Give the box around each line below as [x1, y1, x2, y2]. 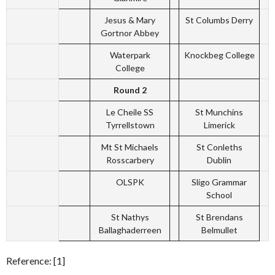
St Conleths [196, 142, 242, 153]
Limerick [203, 120, 235, 131]
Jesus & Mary [104, 15, 155, 26]
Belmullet [201, 225, 238, 236]
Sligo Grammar [192, 177, 247, 188]
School [206, 190, 232, 201]
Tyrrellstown [105, 120, 155, 131]
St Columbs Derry [185, 15, 253, 26]
